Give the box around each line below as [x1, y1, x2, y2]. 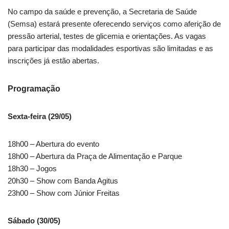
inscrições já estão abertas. [8, 56, 99, 65]
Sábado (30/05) [8, 216, 60, 225]
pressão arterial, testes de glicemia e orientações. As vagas [8, 31, 206, 40]
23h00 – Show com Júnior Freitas [8, 188, 120, 197]
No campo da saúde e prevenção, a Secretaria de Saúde [8, 7, 197, 16]
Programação [8, 84, 60, 93]
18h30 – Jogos [8, 164, 57, 173]
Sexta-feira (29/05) [8, 111, 72, 121]
